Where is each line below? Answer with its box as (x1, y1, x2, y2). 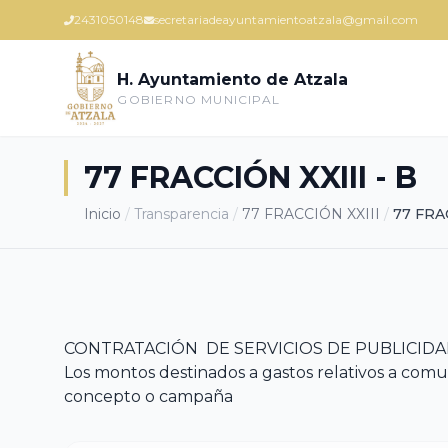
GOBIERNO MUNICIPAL (117, 92, 281, 107)
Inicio (84, 205, 121, 223)
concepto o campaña (64, 387, 233, 406)
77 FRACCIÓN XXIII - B (84, 159, 417, 196)
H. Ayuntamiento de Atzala (117, 70, 349, 89)
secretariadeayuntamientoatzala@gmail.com (154, 12, 418, 27)
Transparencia (134, 205, 229, 223)
